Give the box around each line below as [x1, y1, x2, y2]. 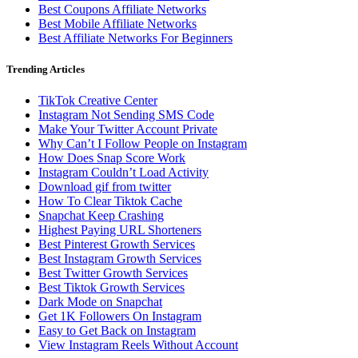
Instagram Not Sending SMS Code [38, 108, 214, 122]
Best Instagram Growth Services [38, 252, 201, 266]
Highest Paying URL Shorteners [38, 223, 201, 237]
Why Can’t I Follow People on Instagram [38, 137, 247, 151]
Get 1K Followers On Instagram [38, 309, 201, 324]
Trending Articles [6, 63, 85, 76]
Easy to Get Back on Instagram [38, 324, 196, 338]
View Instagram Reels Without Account [38, 338, 238, 352]
